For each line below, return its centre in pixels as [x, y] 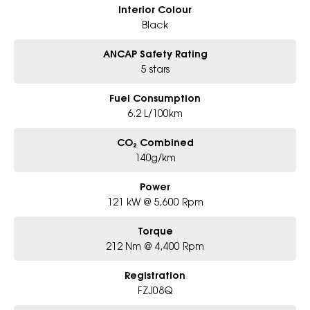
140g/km [155, 158]
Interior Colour [155, 10]
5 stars [155, 69]
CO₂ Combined [155, 143]
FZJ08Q [155, 291]
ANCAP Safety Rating [155, 54]
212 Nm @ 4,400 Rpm [155, 246]
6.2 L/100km [155, 113]
